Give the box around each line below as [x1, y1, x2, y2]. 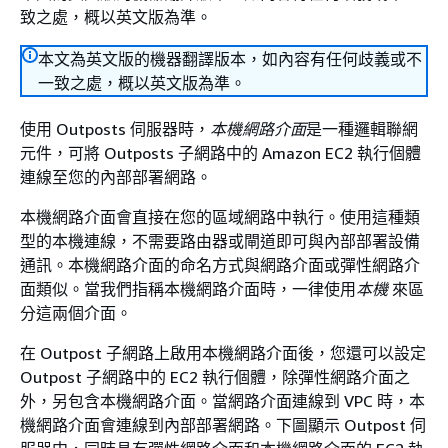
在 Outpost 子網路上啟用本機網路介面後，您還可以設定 [20, 343, 426, 363]
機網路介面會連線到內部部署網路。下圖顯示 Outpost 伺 [20, 415, 426, 435]
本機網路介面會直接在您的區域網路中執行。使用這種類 [20, 207, 420, 227]
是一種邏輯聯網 [306, 119, 418, 139]
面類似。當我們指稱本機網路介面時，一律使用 [20, 279, 356, 299]
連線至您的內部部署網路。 [20, 167, 212, 187]
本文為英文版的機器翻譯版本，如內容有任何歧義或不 [38, 49, 422, 69]
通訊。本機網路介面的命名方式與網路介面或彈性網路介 [20, 255, 420, 275]
